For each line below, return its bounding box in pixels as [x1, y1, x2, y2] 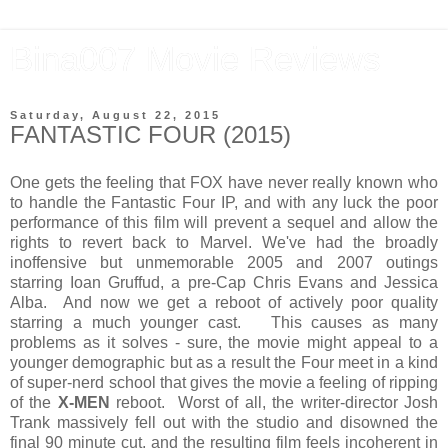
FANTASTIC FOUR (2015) [10, 121, 291, 148]
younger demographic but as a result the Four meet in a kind [10, 353, 438, 371]
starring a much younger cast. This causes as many [10, 313, 438, 331]
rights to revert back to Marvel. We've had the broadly [10, 233, 438, 251]
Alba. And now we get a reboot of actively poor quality [10, 293, 438, 311]
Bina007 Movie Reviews [10, 40, 381, 78]
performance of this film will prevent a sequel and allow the [10, 213, 438, 231]
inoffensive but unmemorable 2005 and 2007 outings [10, 253, 438, 271]
